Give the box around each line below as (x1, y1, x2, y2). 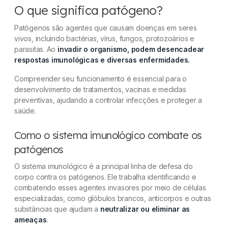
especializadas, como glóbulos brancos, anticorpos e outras (14, 194, 211, 203)
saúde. (14, 106, 36, 116)
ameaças (14, 215, 47, 224)
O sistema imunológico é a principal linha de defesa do (14, 162, 193, 171)
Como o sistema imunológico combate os (14, 129, 202, 142)
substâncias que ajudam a (14, 205, 100, 214)
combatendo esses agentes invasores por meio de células (14, 183, 206, 192)
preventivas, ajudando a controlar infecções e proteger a (14, 96, 203, 105)
